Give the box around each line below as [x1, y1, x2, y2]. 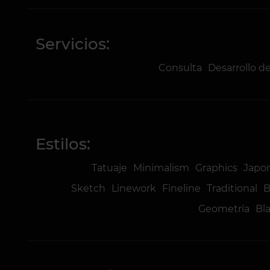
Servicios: [35, 34, 110, 54]
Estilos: [35, 134, 90, 154]
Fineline [162, 183, 201, 194]
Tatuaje [92, 162, 128, 174]
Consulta [159, 62, 202, 74]
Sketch [71, 183, 106, 194]
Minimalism [133, 162, 190, 174]
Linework [111, 183, 157, 194]
